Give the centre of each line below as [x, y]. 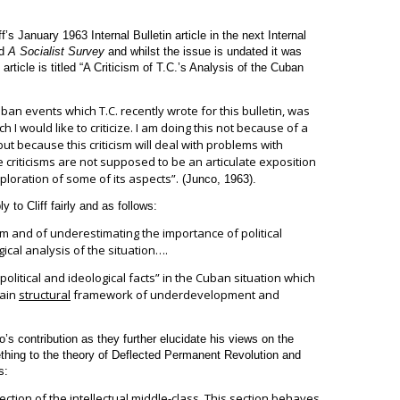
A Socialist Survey [56, 51]
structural [45, 294]
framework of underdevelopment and [175, 294]
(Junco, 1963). [217, 179]
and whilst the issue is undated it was [203, 51]
